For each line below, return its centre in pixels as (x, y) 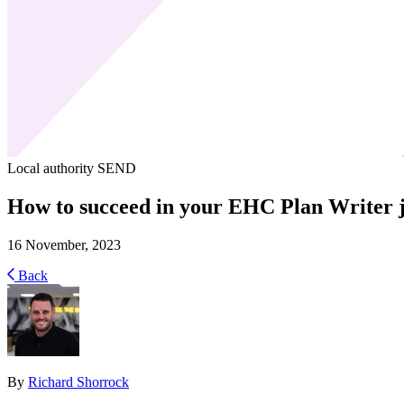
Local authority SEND (72, 168)
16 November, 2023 (64, 244)
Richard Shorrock (78, 381)
